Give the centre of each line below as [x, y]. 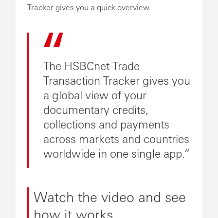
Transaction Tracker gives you [117, 80]
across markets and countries [116, 138]
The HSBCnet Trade [91, 65]
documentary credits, [96, 109]
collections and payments [106, 124]
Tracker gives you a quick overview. [89, 7]
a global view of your [95, 94]
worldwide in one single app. [114, 153]
